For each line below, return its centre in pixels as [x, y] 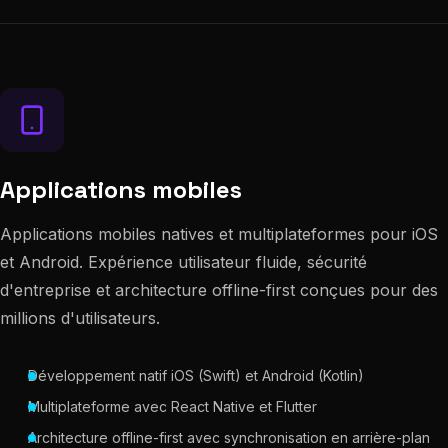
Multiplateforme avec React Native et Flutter [172, 406]
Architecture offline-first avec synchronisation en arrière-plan [229, 437]
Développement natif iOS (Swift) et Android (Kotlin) [196, 375]
